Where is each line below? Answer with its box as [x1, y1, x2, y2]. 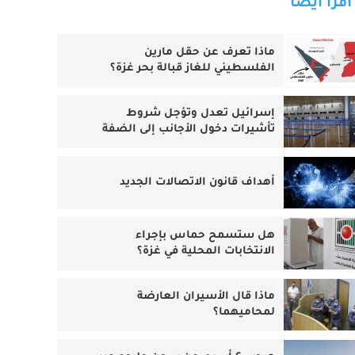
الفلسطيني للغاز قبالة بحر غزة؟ [109, 96, 275, 109]
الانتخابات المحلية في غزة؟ [136, 279, 275, 292]
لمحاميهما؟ [212, 340, 275, 353]
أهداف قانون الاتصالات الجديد [119, 210, 275, 223]
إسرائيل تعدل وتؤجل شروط [125, 141, 275, 154]
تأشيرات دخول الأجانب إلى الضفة [101, 157, 275, 170]
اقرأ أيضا [289, 30, 352, 46]
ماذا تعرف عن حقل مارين [143, 80, 275, 93]
